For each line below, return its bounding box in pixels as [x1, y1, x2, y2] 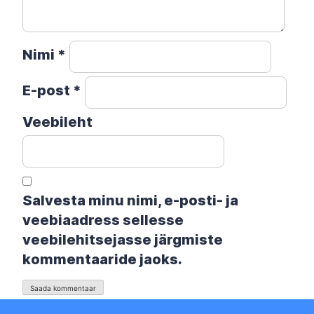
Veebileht [22, 114, 93, 130]
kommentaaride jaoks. [22, 251, 182, 268]
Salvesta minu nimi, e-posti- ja [22, 192, 238, 209]
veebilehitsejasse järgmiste [22, 231, 223, 248]
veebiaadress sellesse [22, 212, 184, 228]
